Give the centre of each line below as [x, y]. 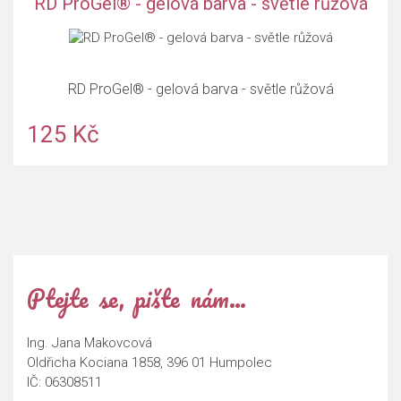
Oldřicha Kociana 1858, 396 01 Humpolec [149, 363]
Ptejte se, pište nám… [137, 299]
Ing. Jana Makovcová [90, 343]
